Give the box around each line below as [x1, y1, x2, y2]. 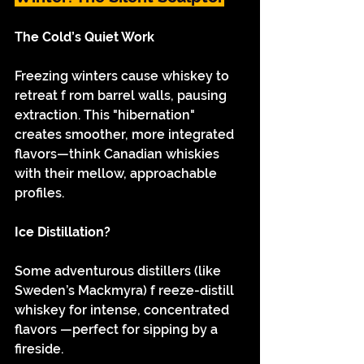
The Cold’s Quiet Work [15, 29, 154, 45]
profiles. [15, 185, 64, 201]
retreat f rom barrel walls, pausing [15, 88, 230, 103]
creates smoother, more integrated [15, 127, 237, 142]
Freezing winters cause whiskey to [15, 68, 232, 84]
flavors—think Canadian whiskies [15, 146, 223, 162]
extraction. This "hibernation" [15, 107, 198, 123]
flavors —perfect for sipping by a [15, 322, 221, 337]
